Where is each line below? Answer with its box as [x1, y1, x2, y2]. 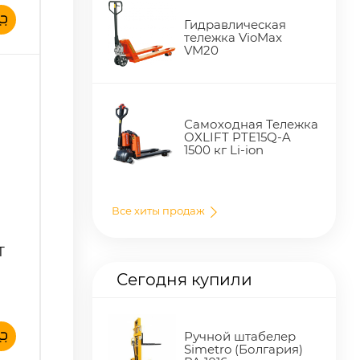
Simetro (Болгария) [184, 341, 304, 357]
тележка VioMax [184, 30, 283, 46]
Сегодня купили [117, 269, 252, 289]
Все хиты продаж [112, 204, 207, 218]
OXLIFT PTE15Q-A [184, 129, 292, 145]
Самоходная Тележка [184, 116, 319, 132]
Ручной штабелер [184, 328, 297, 344]
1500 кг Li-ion [184, 141, 264, 157]
